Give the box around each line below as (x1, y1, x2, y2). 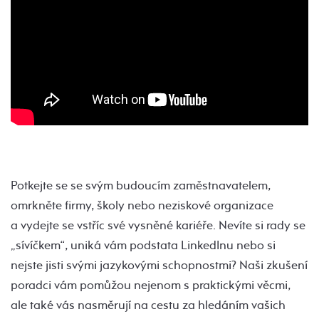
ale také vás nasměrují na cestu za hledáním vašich (11, 297, 286, 313)
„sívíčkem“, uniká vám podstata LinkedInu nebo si (11, 237, 276, 253)
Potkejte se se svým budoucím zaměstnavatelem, (11, 177, 271, 193)
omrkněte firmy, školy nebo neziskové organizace (11, 197, 273, 213)
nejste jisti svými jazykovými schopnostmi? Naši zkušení (11, 257, 308, 273)
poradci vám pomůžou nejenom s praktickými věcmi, (11, 277, 291, 293)
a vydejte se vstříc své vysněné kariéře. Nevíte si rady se (11, 217, 305, 233)
